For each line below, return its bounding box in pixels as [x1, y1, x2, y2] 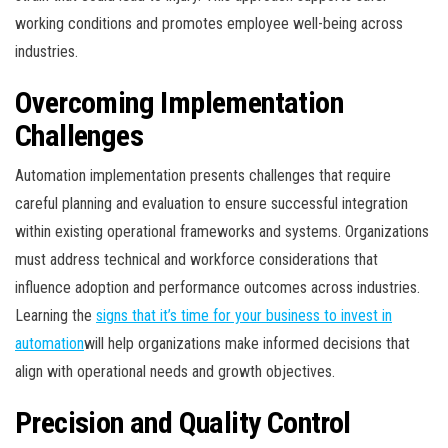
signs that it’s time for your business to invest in [96, 306, 392, 326]
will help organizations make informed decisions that [84, 334, 410, 354]
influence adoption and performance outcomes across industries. [15, 278, 420, 298]
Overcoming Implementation [15, 85, 343, 121]
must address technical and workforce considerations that [15, 250, 378, 270]
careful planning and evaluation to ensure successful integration [15, 194, 408, 214]
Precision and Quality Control [15, 405, 351, 441]
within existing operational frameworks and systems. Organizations [15, 222, 429, 242]
